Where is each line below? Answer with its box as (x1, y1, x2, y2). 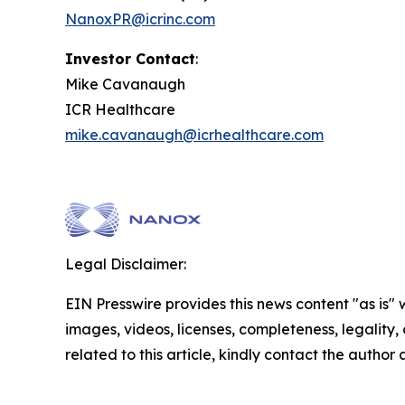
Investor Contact (65, 49, 195, 68)
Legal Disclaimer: (65, 254, 186, 273)
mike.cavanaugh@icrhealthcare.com (65, 125, 324, 144)
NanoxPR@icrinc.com (65, 9, 215, 28)
